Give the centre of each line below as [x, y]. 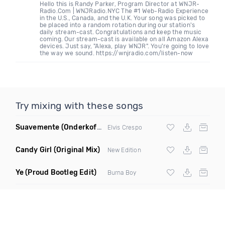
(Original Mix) [77, 150]
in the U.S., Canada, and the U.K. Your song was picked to [122, 18]
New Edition [124, 150]
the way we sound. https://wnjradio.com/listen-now [116, 53]
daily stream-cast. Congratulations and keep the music [121, 32]
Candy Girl [34, 150]
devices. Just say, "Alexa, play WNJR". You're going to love [124, 46]
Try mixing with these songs [79, 106]
